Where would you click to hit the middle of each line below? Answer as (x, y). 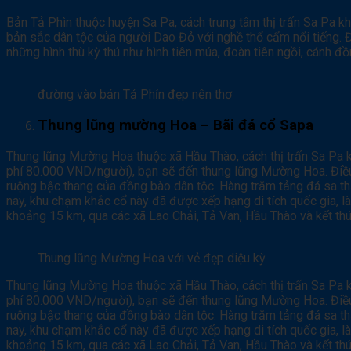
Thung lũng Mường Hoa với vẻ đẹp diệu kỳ (152, 258)
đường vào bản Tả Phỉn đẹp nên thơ (135, 95)
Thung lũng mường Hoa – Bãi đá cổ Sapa (175, 126)
